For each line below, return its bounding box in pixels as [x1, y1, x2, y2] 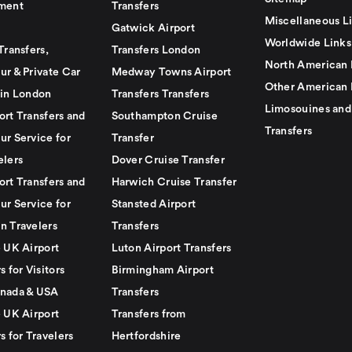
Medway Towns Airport [111, 67, 232, 78]
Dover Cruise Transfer [111, 155, 225, 166]
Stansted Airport [111, 199, 196, 210]
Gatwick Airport [111, 23, 196, 34]
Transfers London [111, 45, 201, 56]
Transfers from [111, 309, 186, 320]
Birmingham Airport [111, 265, 214, 276]
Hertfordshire [111, 331, 181, 342]
